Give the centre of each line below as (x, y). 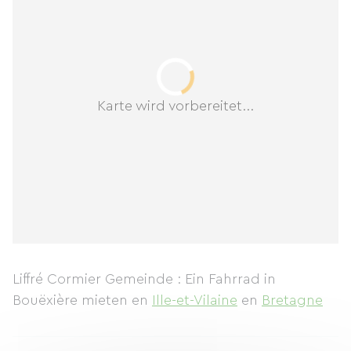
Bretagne (292, 300)
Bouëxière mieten (72, 300)
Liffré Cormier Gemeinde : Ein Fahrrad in (144, 279)
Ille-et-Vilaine (195, 300)
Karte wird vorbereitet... (175, 105)
